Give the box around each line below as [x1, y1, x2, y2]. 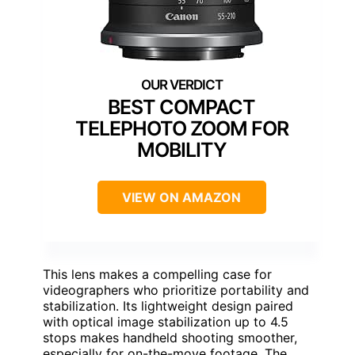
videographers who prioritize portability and [43, 282, 309, 299]
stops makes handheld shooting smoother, [43, 330, 297, 346]
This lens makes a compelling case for [43, 266, 272, 283]
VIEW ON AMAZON [122, 189, 241, 206]
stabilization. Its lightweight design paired [43, 298, 293, 315]
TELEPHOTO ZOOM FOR [74, 116, 288, 141]
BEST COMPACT [108, 95, 255, 120]
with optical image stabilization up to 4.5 [43, 314, 288, 330]
